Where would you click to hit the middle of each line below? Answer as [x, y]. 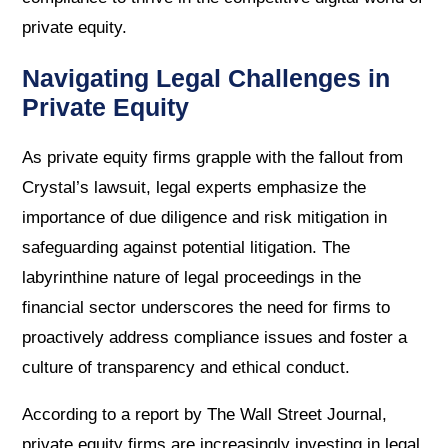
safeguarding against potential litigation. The [186, 247]
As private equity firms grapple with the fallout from [213, 157]
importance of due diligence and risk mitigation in [205, 217]
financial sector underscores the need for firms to [206, 307]
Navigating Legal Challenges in [206, 78]
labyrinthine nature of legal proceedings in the [192, 277]
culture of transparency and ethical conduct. [186, 367]
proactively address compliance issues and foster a [215, 337]
